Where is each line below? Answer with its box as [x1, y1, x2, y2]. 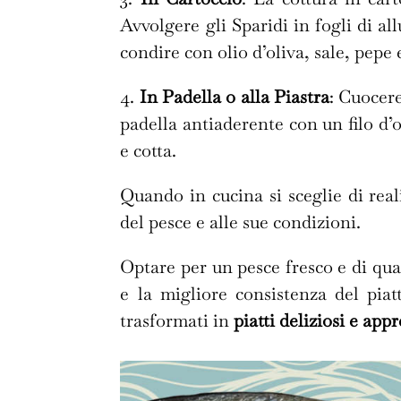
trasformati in [120, 309, 235, 333]
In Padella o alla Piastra [139, 85, 330, 109]
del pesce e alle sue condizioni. [120, 210, 362, 235]
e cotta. [120, 139, 177, 163]
